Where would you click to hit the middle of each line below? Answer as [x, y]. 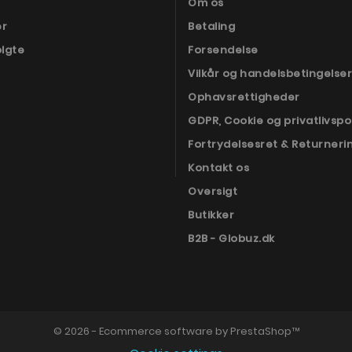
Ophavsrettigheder [244, 97]
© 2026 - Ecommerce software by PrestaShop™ [176, 331]
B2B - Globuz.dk [231, 238]
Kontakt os [218, 167]
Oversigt [213, 191]
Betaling [211, 26]
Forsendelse [223, 49]
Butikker [211, 214]
